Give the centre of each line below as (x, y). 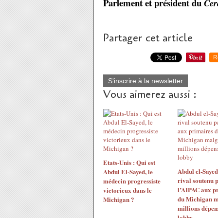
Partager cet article (148, 38)
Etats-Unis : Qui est (129, 163)
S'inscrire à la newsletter (145, 81)
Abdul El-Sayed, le (128, 172)
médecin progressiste (132, 181)
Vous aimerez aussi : (150, 95)
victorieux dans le (127, 190)
